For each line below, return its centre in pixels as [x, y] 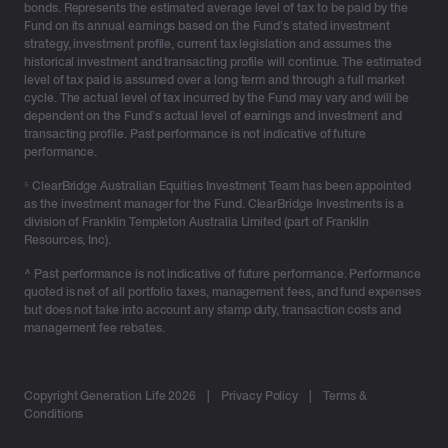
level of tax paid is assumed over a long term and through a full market [214, 79]
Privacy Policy [260, 395]
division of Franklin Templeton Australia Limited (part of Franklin [197, 221]
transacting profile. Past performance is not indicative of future [195, 133]
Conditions [54, 413]
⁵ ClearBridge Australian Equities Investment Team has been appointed [217, 185]
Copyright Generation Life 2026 [112, 395]
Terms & [345, 395]
